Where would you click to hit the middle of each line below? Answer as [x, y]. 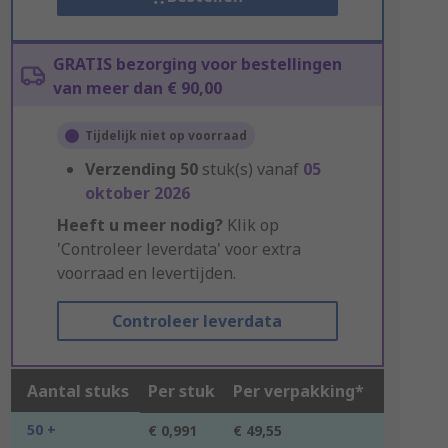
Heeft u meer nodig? [139, 225]
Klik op [250, 225]
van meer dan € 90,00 [137, 88]
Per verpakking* [298, 391]
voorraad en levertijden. [146, 273]
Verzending [130, 169]
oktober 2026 [137, 193]
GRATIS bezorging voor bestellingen [197, 64]
